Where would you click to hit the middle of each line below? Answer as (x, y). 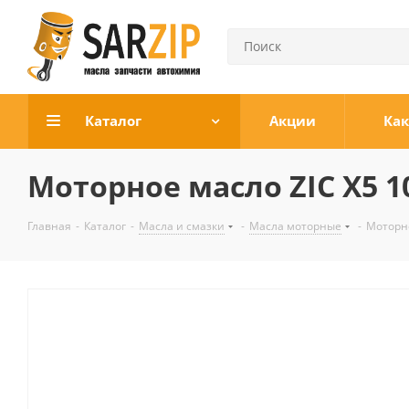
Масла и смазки (182, 226)
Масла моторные (295, 226)
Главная (49, 226)
